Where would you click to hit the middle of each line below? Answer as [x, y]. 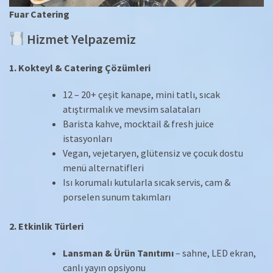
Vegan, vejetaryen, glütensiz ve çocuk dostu [153, 153]
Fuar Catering [39, 14]
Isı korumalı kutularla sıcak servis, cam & [147, 182]
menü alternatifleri [103, 167]
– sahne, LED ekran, [215, 253]
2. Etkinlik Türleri [46, 226]
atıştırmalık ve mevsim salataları [132, 109]
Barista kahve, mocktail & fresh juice [138, 123]
